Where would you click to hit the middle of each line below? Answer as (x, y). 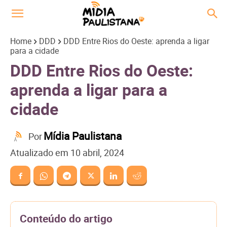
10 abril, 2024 (97, 153)
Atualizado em (39, 153)
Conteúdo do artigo (66, 218)
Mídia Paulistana (83, 136)
